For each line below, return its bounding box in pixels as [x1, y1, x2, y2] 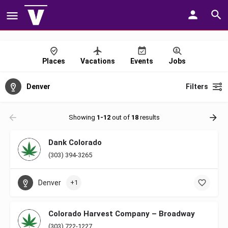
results [138, 113, 160, 121]
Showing [68, 113, 97, 121]
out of [110, 113, 131, 121]
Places [42, 57, 65, 65]
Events [130, 57, 153, 65]
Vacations [80, 57, 115, 65]
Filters [186, 82, 208, 91]
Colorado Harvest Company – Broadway [48, 209, 195, 218]
